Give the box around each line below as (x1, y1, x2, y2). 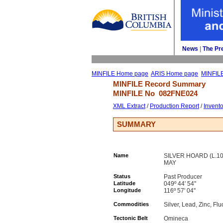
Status (113, 173, 130, 179)
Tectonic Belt (113, 215, 148, 221)
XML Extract (113, 103, 145, 110)
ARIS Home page (151, 70, 198, 77)
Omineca (164, 215, 188, 222)
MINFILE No (113, 89, 159, 98)
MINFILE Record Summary (113, 80, 206, 88)
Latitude (113, 180, 135, 186)
